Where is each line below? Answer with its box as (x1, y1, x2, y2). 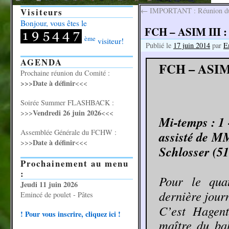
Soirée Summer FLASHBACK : (20, 98, 114, 107)
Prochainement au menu (20, 157, 129, 170)
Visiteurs (20, 6, 63, 18)
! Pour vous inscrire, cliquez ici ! (20, 209, 121, 219)
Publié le (146, 40, 171, 50)
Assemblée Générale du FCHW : (20, 127, 117, 137)
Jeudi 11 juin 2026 (20, 179, 78, 190)
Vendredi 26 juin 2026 (33, 107, 101, 118)
